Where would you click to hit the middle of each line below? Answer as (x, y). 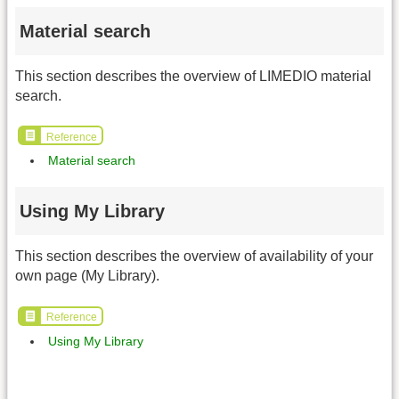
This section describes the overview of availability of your (194, 256)
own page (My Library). (87, 276)
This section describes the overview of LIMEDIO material (193, 76)
